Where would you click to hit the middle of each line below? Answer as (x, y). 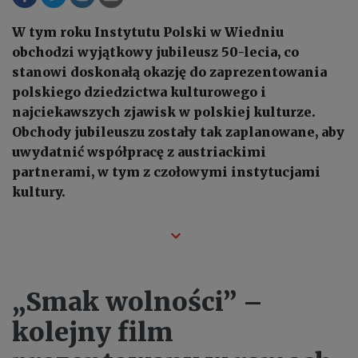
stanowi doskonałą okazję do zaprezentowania (169, 72)
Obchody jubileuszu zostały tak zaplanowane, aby (178, 131)
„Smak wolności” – (137, 302)
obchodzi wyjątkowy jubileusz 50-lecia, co (155, 52)
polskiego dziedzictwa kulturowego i (139, 91)
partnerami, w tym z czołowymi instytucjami (166, 171)
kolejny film (93, 332)
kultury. (39, 191)
